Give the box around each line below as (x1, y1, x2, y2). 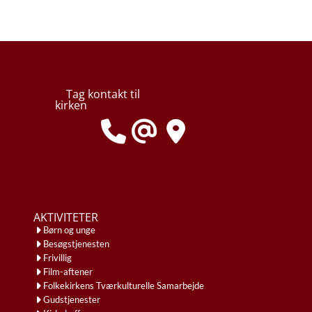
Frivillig (43, 251, 72, 263)
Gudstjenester (43, 293, 100, 305)
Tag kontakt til (65, 86, 140, 102)
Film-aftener (43, 265, 93, 277)
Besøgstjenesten (43, 237, 109, 249)
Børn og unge (43, 224, 95, 235)
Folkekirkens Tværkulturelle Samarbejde (43, 279, 204, 291)
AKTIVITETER (33, 209, 98, 225)
